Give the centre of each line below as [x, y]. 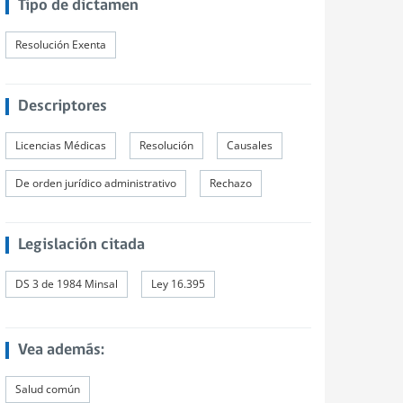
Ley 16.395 [178, 284]
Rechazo [231, 183]
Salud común [48, 389]
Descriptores [62, 107]
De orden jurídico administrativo [96, 183]
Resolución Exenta [61, 45]
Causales [250, 145]
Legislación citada [81, 245]
